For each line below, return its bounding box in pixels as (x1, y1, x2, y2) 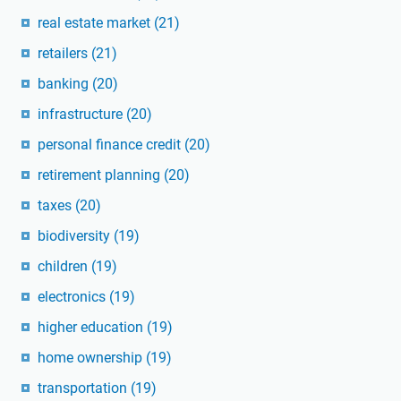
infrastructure (38, 106, 126, 124)
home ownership (38, 349, 146, 367)
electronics (38, 288, 109, 306)
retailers (38, 45, 91, 63)
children (38, 258, 91, 276)
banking (38, 75, 92, 93)
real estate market (38, 14, 154, 32)
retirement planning (38, 166, 164, 184)
